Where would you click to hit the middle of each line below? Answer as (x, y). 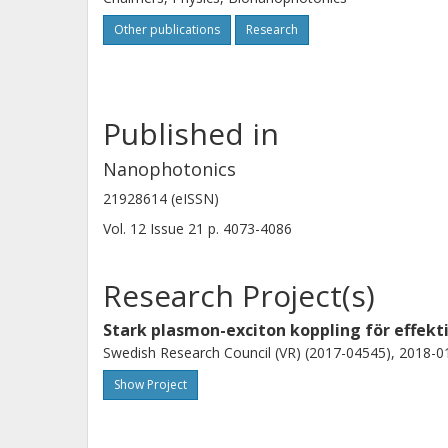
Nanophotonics (169, 169)
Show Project (150, 384)
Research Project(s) (239, 295)
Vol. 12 (126, 228)
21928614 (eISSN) (161, 198)
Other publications (167, 29)
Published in (191, 133)
